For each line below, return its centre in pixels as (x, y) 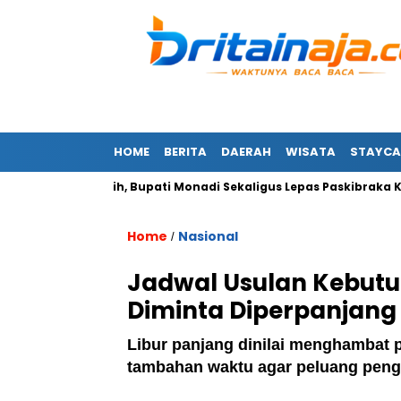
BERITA (185, 152)
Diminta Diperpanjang (262, 311)
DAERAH (246, 152)
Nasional (208, 236)
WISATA (311, 152)
